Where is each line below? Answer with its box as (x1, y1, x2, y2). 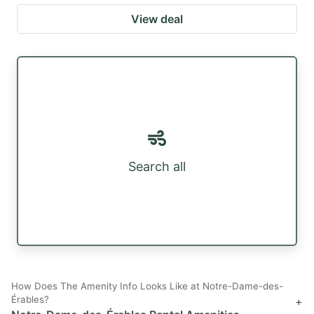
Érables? (11, 294, 49, 306)
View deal (131, 12, 183, 27)
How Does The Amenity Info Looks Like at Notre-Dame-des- (11, 280, 283, 292)
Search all (128, 158, 186, 174)
